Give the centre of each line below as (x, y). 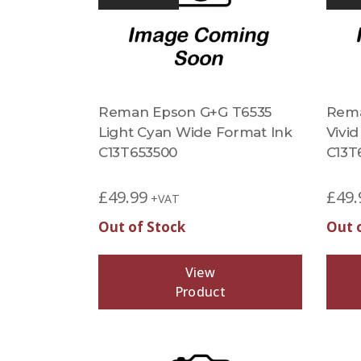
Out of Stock (142, 227)
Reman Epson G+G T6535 (185, 112)
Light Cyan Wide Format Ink (195, 132)
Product (200, 292)
